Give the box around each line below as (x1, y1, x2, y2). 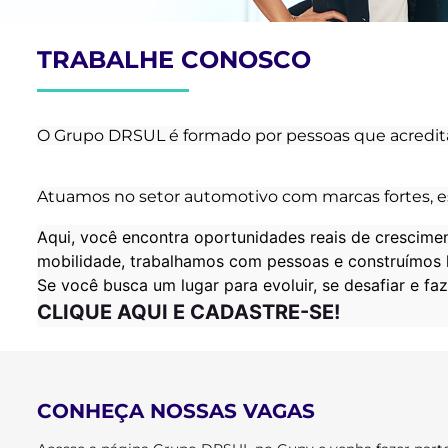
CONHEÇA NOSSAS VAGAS (37, 399, 315, 423)
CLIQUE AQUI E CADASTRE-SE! (37, 300, 340, 324)
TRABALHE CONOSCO (37, 45, 311, 74)
